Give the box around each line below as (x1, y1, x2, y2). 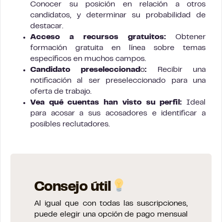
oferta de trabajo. (30, 88, 92, 95)
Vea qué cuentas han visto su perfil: (30, 99, 182, 106)
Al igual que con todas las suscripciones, (34, 200, 188, 207)
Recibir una (147, 66, 206, 73)
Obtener (166, 33, 206, 41)
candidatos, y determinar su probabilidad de (30, 11, 206, 19)
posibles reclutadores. (30, 120, 110, 128)
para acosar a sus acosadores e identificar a (30, 110, 206, 117)
